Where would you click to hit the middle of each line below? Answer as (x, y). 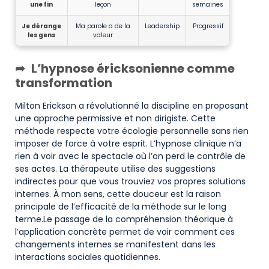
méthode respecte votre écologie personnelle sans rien (132, 131)
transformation (64, 83)
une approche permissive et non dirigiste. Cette (115, 118)
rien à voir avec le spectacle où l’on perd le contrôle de (130, 156)
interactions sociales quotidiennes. (88, 257)
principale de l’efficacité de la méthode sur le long (121, 206)
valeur (103, 35)
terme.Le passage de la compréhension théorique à (124, 219)
